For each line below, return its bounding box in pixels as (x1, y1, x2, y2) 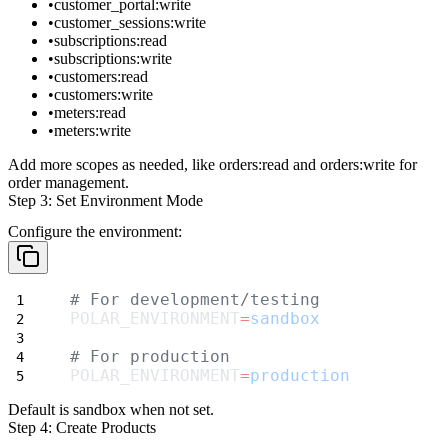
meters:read (54, 103, 126, 121)
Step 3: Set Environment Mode (8, 191, 203, 209)
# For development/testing (70, 289, 320, 309)
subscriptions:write (54, 49, 172, 67)
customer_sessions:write (54, 13, 206, 31)
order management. (8, 173, 129, 191)
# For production (70, 346, 230, 366)
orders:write (320, 155, 395, 173)
